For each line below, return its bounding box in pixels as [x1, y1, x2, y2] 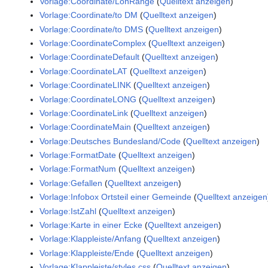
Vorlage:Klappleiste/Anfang [39, 234, 142, 244]
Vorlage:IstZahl [39, 206, 97, 216]
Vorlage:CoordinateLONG [39, 94, 137, 104]
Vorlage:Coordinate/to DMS [39, 24, 144, 34]
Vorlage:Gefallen [39, 178, 103, 188]
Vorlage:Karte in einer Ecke [39, 220, 143, 230]
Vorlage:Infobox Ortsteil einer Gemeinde [39, 192, 192, 202]
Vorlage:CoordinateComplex [39, 38, 147, 48]
